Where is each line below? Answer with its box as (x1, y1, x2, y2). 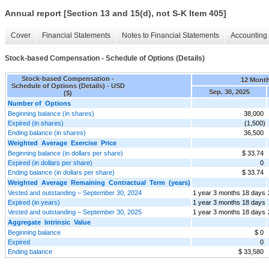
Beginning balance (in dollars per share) (8, 149, 123, 157)
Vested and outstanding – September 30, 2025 (8, 208, 142, 216)
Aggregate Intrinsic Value (8, 218, 91, 226)
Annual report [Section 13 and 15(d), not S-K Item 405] (5, 8, 226, 19)
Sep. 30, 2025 (208, 88, 250, 95)
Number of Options (8, 99, 71, 107)
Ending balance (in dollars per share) (8, 168, 115, 176)
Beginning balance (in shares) (8, 109, 94, 117)
